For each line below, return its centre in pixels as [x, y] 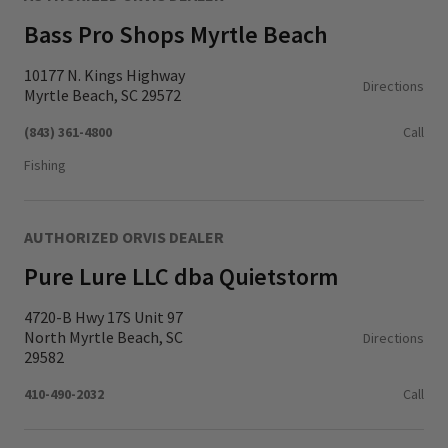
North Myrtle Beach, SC [103, 337]
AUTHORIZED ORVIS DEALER [124, 237]
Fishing [45, 165]
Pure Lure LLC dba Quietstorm [181, 276]
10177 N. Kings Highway [104, 75]
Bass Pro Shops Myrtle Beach [176, 34]
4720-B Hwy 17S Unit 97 [103, 317]
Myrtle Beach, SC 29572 [102, 95]
